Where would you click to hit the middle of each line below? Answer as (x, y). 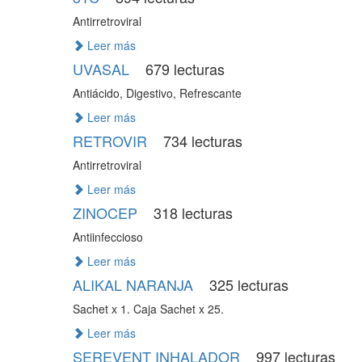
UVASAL (103, 69)
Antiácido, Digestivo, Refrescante (157, 93)
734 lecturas (200, 141)
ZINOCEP (107, 213)
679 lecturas (183, 69)
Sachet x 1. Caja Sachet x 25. (148, 309)
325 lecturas (246, 284)
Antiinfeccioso (107, 237)
